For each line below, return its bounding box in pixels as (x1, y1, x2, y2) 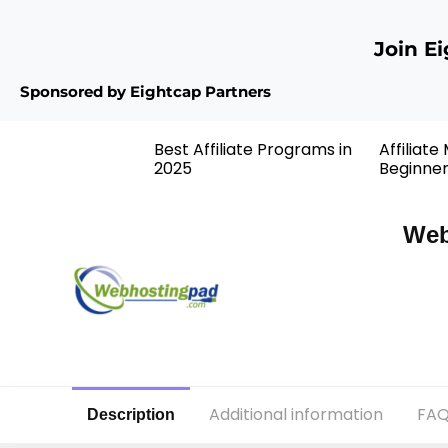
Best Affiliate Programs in (154, 138, 353, 162)
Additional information (209, 402, 383, 426)
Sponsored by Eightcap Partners (20, 82, 271, 101)
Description (87, 405, 175, 423)
